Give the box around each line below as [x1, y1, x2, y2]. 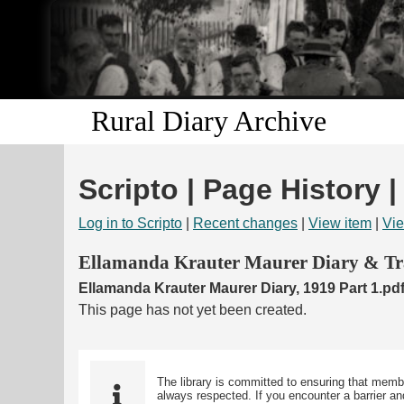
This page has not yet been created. [78, 301, 307, 317]
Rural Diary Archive [91, 105, 326, 138]
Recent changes [193, 216, 298, 232]
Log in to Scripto [78, 216, 182, 232]
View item [308, 216, 372, 232]
